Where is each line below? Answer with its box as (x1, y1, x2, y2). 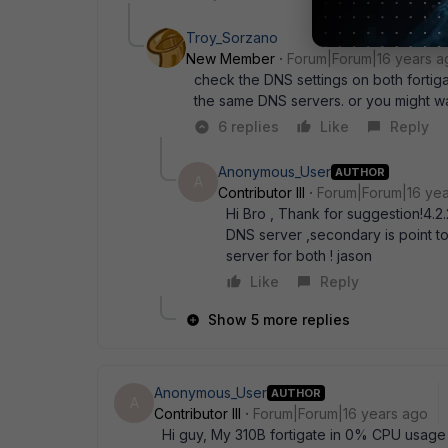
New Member (186, 50, 275, 67)
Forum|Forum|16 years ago (253, 405, 428, 422)
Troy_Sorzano (186, 29, 278, 46)
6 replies (218, 118, 279, 135)
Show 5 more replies (208, 311, 350, 328)
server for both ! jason (226, 247, 372, 264)
